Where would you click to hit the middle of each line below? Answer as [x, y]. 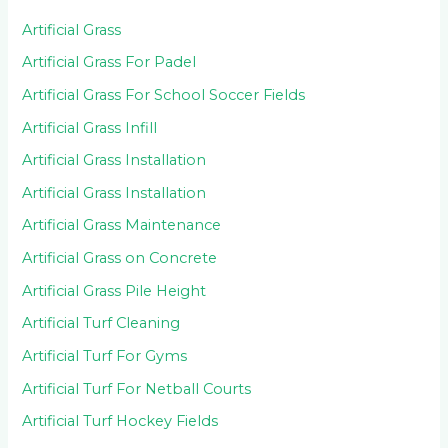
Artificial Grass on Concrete [120, 258]
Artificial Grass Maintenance [122, 225]
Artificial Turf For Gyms [105, 356]
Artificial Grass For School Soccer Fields [164, 94]
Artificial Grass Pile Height [114, 290]
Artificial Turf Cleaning [101, 323]
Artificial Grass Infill [90, 127]
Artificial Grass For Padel [109, 62]
